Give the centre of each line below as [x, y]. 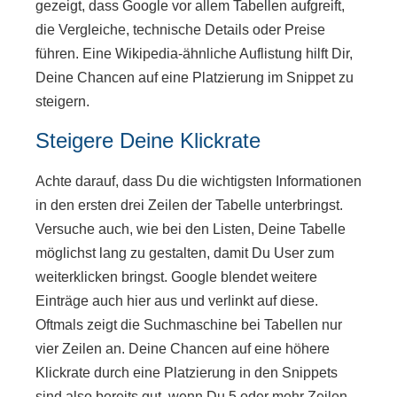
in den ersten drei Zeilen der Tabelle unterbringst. [189, 206]
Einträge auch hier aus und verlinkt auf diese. [177, 301]
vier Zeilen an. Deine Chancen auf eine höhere [183, 349]
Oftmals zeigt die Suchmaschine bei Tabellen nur [189, 325]
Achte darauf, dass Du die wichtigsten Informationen [198, 182]
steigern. [62, 101]
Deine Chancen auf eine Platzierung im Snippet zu [195, 77]
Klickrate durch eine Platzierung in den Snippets [187, 373]
